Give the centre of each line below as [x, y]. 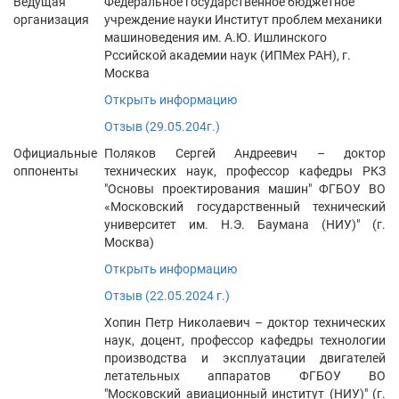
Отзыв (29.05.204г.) [162, 126]
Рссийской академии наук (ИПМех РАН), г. [228, 55]
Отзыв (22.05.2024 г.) [167, 296]
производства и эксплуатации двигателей [245, 358]
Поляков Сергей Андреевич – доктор [245, 153]
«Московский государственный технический [245, 207]
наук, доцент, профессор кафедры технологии [245, 340]
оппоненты [46, 171]
